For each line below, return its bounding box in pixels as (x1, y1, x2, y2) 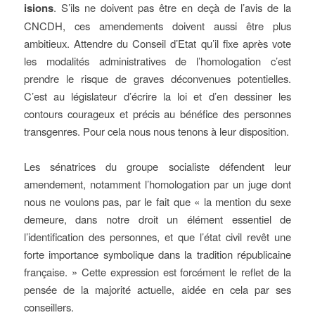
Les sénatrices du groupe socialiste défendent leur (23, 159, 292, 174)
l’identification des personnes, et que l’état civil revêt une (23, 229, 292, 244)
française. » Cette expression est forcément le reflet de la (23, 264, 292, 279)
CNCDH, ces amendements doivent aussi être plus (23, 18, 292, 33)
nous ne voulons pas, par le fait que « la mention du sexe (23, 194, 292, 209)
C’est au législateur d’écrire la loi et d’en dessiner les (23, 89, 292, 103)
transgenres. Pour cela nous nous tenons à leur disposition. (23, 124, 289, 139)
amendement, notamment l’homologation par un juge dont (23, 176, 292, 191)
